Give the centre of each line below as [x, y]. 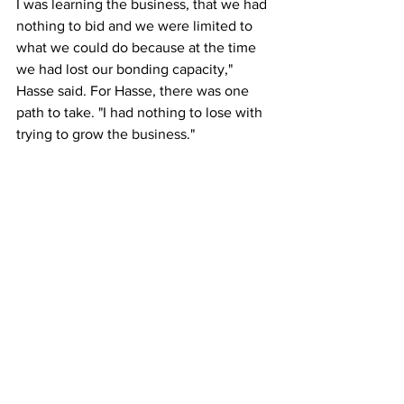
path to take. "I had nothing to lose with [141, 112]
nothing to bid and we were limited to [136, 26]
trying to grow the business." [106, 134]
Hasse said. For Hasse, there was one [134, 91]
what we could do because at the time [138, 47]
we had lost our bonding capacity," [126, 69]
